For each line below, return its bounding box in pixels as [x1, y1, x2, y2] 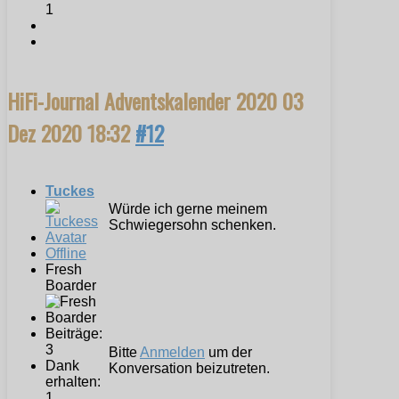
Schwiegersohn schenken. [109, 217, 276, 233]
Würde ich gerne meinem [109, 201, 267, 217]
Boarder [45, 278, 96, 294]
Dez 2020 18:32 [7, 117, 135, 150]
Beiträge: [45, 326, 102, 342]
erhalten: [45, 374, 101, 390]
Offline [45, 246, 86, 262]
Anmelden [140, 345, 205, 361]
